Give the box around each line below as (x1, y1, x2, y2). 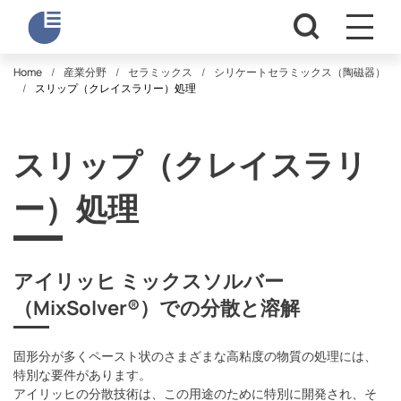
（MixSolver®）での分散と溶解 (13, 294, 300, 321)
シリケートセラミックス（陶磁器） (214, 64, 386, 80)
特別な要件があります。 (13, 366, 151, 383)
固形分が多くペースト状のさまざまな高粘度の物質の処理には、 (13, 347, 377, 364)
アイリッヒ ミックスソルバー (13, 268, 284, 294)
